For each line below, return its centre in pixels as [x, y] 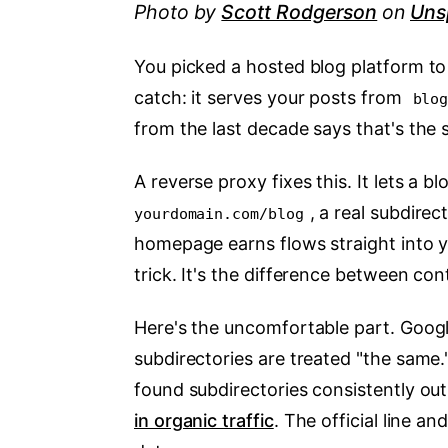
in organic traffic [204, 420]
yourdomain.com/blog [219, 214]
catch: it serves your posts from [270, 97]
